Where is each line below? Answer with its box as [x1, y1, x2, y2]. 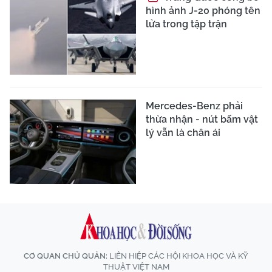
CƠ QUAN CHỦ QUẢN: [24, 251, 107, 260]
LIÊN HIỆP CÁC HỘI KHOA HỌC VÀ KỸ [107, 251, 248, 260]
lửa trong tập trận [146, 18, 227, 30]
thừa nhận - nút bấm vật [146, 114, 258, 126]
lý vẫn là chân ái [146, 127, 220, 139]
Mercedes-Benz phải [146, 100, 243, 112]
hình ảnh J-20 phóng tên [146, 4, 260, 16]
